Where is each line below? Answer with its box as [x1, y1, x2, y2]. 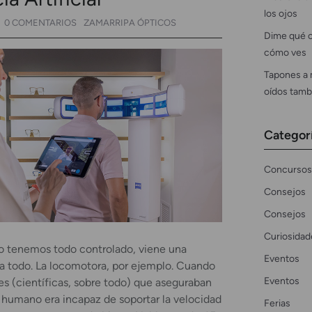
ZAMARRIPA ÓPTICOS [84, 17, 176, 28]
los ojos [263, 6, 297, 19]
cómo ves [263, 45, 306, 58]
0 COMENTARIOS [4, 17, 77, 28]
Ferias [263, 296, 290, 309]
